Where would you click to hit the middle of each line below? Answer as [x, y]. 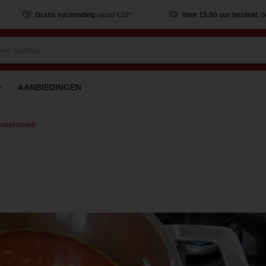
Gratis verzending [65, 15]
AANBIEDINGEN [50, 87]
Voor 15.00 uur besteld [219, 15]
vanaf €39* [113, 15]
